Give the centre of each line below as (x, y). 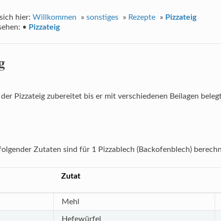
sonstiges (103, 18)
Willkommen (55, 18)
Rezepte (142, 18)
